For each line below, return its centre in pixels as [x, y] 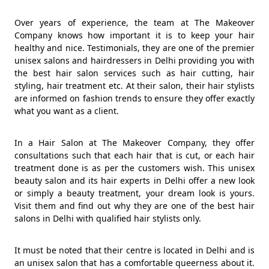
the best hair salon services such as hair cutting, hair [134, 73]
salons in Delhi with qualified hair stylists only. [108, 218]
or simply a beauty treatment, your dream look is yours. [134, 193]
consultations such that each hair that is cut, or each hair [134, 155]
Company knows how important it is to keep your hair [134, 35]
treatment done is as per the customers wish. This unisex [134, 168]
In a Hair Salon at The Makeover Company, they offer [134, 143]
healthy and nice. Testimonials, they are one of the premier [134, 48]
